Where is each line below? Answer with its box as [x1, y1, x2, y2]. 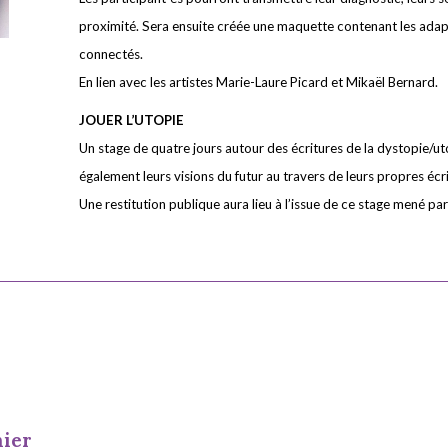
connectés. [79, 46, 143, 62]
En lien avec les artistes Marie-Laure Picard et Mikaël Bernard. [79, 74, 438, 90]
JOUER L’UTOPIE [79, 112, 184, 128]
